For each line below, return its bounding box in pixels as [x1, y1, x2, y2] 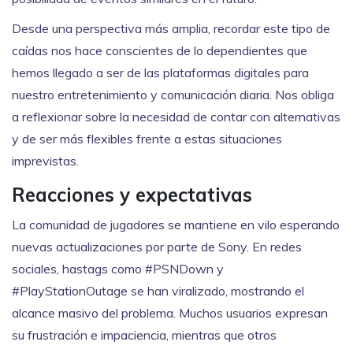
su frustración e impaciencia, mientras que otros [12, 327, 277, 344]
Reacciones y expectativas [12, 183, 252, 207]
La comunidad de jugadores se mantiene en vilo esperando [12, 217, 340, 233]
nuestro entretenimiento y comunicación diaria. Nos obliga [12, 87, 334, 103]
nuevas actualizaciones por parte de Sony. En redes [12, 239, 302, 255]
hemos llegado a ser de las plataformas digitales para [12, 65, 309, 81]
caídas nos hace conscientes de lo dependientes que [12, 43, 307, 59]
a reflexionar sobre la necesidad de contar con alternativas [12, 109, 340, 125]
